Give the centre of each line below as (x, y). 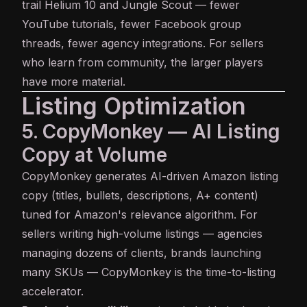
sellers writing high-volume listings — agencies (142, 234)
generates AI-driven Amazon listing (185, 176)
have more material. (74, 82)
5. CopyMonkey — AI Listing (151, 132)
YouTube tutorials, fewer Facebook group (132, 24)
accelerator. (53, 292)
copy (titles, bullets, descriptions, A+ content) (140, 196)
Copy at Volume (95, 155)
